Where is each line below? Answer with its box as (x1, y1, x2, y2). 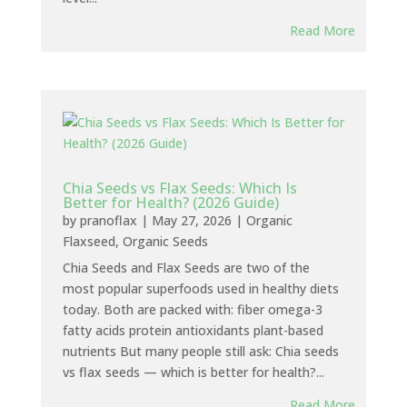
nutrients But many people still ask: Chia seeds (62, 342, 339, 360)
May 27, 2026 (151, 212, 232, 229)
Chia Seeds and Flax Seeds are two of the (62, 259, 310, 276)
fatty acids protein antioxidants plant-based (62, 322, 323, 339)
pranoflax (79, 212, 137, 229)
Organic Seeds (122, 233, 208, 250)
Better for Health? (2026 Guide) (62, 193, 279, 213)
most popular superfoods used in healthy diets (62, 280, 339, 297)
